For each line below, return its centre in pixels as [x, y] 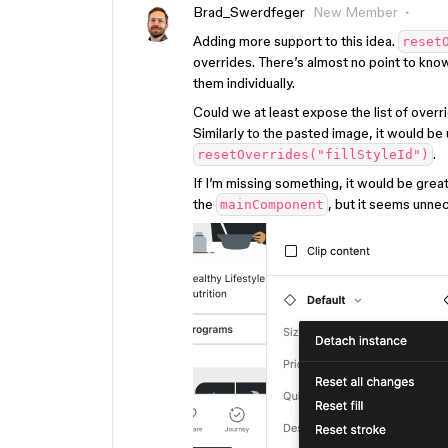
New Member [355, 12]
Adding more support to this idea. [295, 41]
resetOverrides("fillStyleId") [313, 154]
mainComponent [272, 204]
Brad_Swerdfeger [249, 12]
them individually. [244, 83]
